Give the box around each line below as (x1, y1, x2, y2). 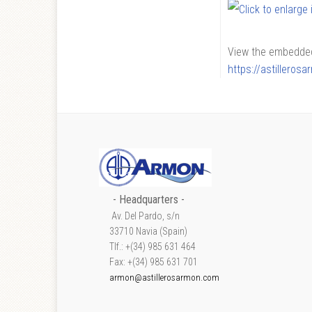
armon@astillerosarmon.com (109, 272, 219, 283)
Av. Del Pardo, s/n (99, 210, 180, 221)
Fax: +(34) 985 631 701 (99, 256, 198, 267)
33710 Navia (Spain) (99, 226, 187, 237)
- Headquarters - (113, 193, 185, 206)
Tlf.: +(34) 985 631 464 (99, 241, 196, 252)
